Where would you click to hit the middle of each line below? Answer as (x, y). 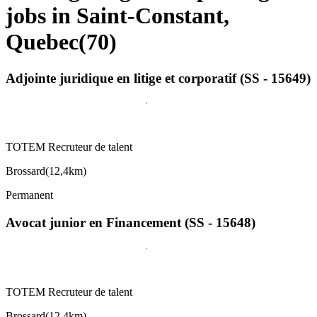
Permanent (29, 195)
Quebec (42, 42)
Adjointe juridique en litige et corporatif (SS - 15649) (158, 78)
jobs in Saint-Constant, (117, 16)
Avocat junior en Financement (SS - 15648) (131, 223)
